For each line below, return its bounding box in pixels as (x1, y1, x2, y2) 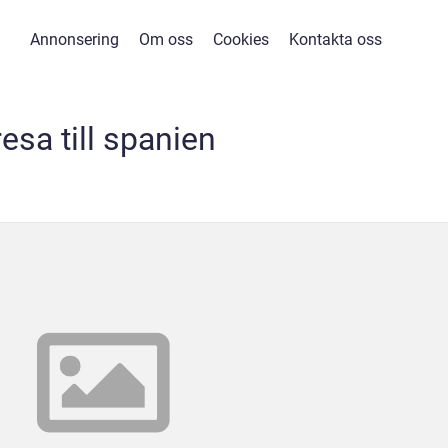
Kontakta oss (289, 30, 382, 49)
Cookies (213, 30, 269, 49)
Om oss (139, 30, 193, 49)
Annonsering (30, 30, 119, 49)
